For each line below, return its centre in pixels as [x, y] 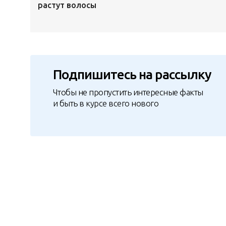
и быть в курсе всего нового [106, 103]
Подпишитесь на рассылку [132, 75]
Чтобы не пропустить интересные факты [128, 92]
